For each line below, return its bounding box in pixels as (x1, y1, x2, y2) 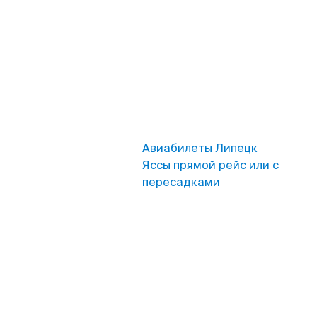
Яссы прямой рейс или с (142, 158, 279, 173)
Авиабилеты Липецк (142, 141, 258, 156)
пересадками (142, 175, 220, 190)
